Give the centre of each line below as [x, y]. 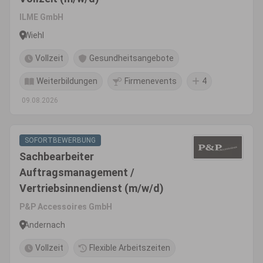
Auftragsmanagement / [77, 172]
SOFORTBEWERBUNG [60, 140]
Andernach [45, 225]
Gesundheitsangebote [131, 58]
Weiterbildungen [67, 81]
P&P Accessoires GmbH [66, 207]
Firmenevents [151, 81]
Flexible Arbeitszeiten [130, 248]
